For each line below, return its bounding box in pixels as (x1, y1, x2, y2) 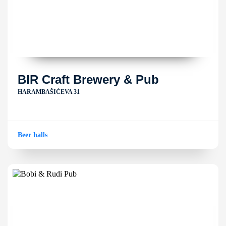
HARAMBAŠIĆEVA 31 (18, 88, 80, 95)
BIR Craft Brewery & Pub (18, 73, 159, 86)
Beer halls (18, 131, 47, 139)
